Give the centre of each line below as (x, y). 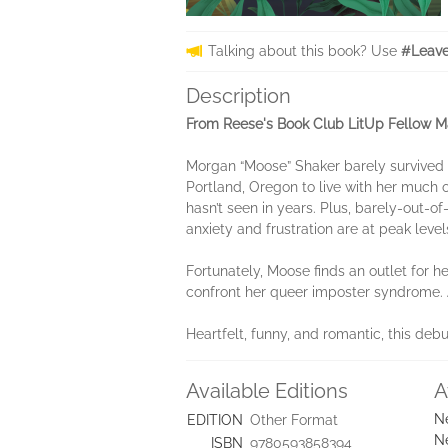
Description (238, 96)
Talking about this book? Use (304, 51)
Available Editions (267, 391)
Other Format (294, 420)
